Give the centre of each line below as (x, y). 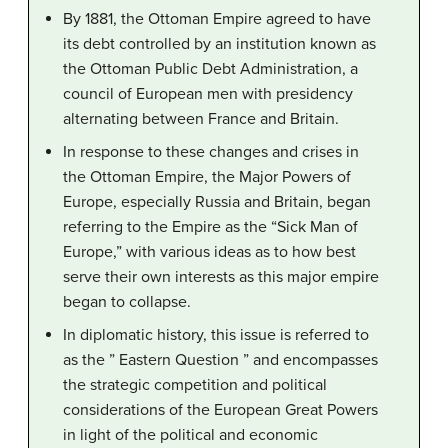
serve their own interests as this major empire (221, 277)
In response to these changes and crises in (211, 152)
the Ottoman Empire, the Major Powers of (207, 177)
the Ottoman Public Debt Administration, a (210, 69)
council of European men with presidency (208, 94)
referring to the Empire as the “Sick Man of (210, 227)
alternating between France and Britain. (201, 119)
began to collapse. (127, 302)
